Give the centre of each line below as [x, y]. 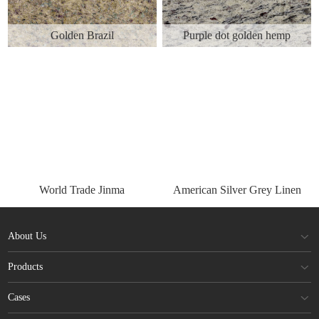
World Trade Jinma [82, 189]
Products [26, 267]
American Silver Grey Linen [237, 189]
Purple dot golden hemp [237, 35]
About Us [27, 236]
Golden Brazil [82, 35]
